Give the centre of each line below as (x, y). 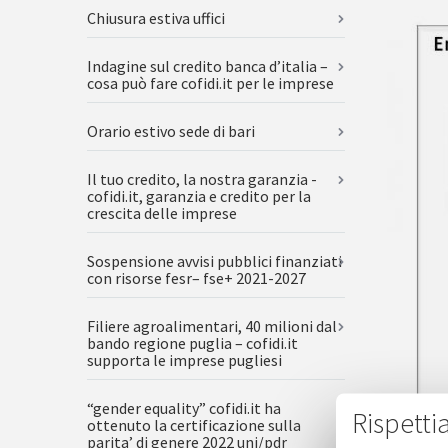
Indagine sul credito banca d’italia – (207, 66)
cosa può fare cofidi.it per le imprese (210, 83)
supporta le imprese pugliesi (184, 360)
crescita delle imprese (162, 213)
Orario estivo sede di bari (171, 131)
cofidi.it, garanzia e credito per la (199, 196)
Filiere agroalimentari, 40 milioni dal (212, 326)
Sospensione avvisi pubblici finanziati (214, 261)
